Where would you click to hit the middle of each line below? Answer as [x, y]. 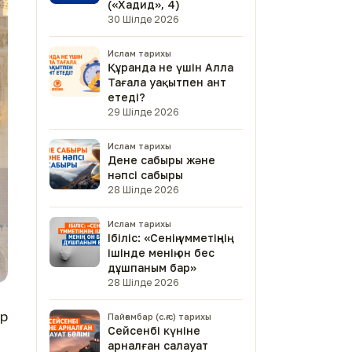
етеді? [126, 97]
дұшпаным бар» [152, 268]
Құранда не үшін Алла [170, 67]
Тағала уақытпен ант [167, 82]
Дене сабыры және [161, 160]
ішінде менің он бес [161, 253]
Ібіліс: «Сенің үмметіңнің [167, 238]
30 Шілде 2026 [143, 19]
